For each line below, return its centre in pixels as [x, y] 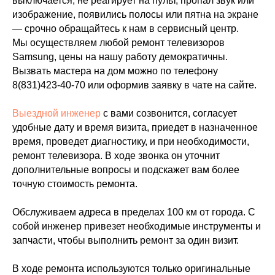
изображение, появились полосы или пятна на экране [135, 14]
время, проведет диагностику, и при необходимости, [131, 141]
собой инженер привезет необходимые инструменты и [137, 226]
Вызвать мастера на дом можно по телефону [115, 71]
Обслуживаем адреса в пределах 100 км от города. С [134, 212]
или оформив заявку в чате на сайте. [171, 85]
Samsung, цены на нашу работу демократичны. [120, 57]
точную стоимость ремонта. [75, 184]
